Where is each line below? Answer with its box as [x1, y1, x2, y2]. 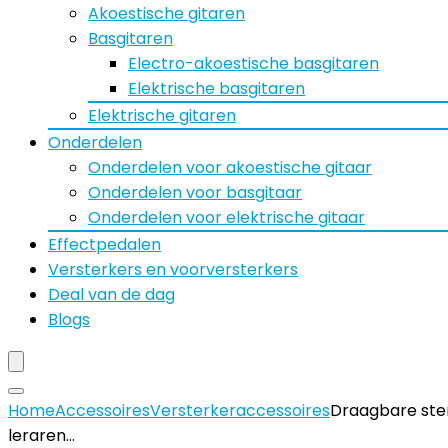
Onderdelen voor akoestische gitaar [88, 156, 372, 179]
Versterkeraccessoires [150, 399, 330, 422]
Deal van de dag [48, 283, 175, 306]
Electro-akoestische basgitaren [128, 52, 379, 75]
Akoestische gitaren [88, 2, 245, 25]
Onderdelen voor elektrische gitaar [88, 206, 365, 229]
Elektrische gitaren [88, 104, 236, 127]
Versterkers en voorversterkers [48, 258, 298, 281]
